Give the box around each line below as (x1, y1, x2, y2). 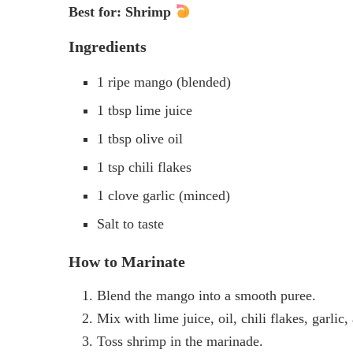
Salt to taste (97, 216, 164, 232)
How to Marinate (69, 253, 185, 271)
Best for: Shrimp (69, 4, 175, 20)
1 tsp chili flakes (97, 159, 191, 176)
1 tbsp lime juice (97, 102, 192, 119)
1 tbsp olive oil (97, 131, 183, 147)
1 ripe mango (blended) (97, 74, 231, 91)
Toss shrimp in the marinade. (97, 333, 263, 350)
